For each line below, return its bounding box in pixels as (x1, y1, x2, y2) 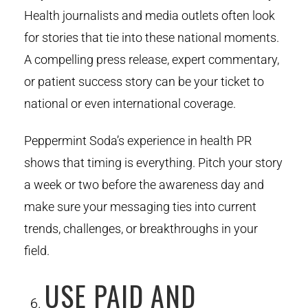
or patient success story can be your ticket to (24, 74, 264, 89)
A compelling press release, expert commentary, (24, 52, 279, 67)
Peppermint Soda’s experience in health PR (24, 133, 252, 148)
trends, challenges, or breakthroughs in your (24, 221, 258, 236)
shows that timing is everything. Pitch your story (24, 155, 283, 170)
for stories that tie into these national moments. (24, 30, 279, 45)
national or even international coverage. (24, 96, 236, 111)
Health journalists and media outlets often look (24, 8, 275, 23)
